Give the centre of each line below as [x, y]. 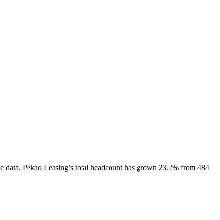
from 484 [194, 167]
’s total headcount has [102, 167]
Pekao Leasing [45, 167]
